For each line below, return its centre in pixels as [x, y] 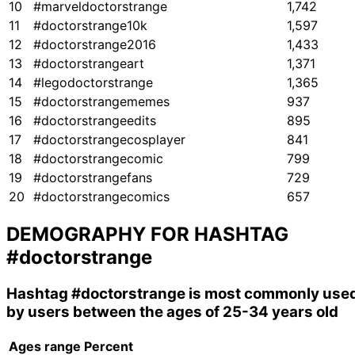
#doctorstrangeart [89, 64]
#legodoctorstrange [93, 83]
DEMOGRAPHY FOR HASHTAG [147, 235]
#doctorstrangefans [93, 178]
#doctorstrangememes [101, 102]
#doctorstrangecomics [101, 197]
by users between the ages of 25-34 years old [172, 312]
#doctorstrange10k [90, 26]
